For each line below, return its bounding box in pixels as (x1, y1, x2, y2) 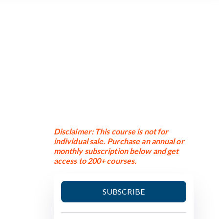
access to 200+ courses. (53, 156, 138, 165)
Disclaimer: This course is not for (53, 127, 169, 136)
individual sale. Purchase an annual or (53, 136, 184, 146)
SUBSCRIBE (102, 187, 145, 196)
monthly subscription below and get (53, 146, 179, 155)
